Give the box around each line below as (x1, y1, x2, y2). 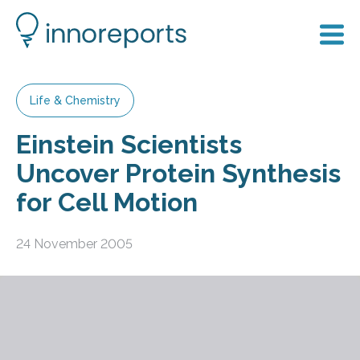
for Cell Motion (16, 187, 198, 217)
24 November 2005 (16, 235, 133, 252)
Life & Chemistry (30, 94, 121, 107)
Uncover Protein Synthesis (16, 158, 341, 188)
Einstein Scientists (16, 129, 242, 159)
